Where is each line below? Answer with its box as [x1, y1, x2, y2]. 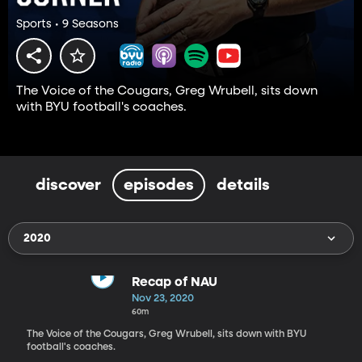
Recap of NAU [131, 276, 217, 289]
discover [36, 176, 101, 193]
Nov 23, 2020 [131, 293, 194, 304]
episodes [124, 176, 194, 193]
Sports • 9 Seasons [16, 19, 119, 31]
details [217, 176, 270, 193]
